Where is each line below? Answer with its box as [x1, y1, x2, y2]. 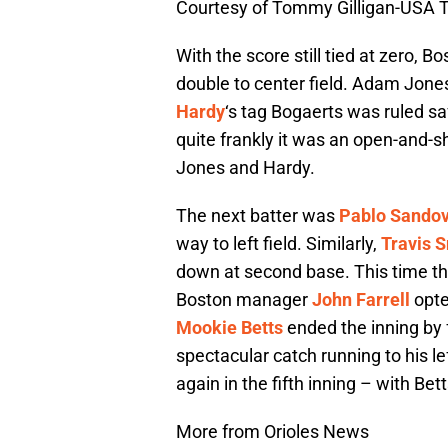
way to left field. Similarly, [176, 232, 381, 254]
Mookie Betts [176, 316, 283, 338]
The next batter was [176, 204, 339, 226]
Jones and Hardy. [176, 156, 315, 178]
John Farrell [312, 288, 410, 310]
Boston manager [176, 288, 312, 310]
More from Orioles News [176, 420, 369, 442]
